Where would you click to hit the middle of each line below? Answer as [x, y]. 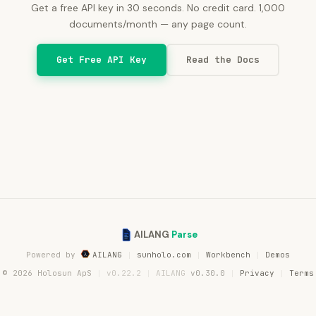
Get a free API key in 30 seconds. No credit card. [145, 8]
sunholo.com [164, 255]
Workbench [228, 255]
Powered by [53, 255]
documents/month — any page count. [158, 24]
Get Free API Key [102, 60]
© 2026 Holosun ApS [47, 273]
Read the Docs [223, 60]
